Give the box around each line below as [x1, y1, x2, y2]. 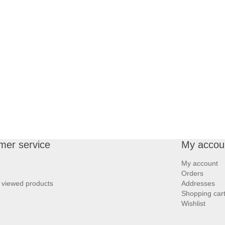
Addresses [181, 179, 215, 187]
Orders [181, 169, 203, 177]
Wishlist [181, 199, 205, 207]
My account [181, 159, 218, 167]
